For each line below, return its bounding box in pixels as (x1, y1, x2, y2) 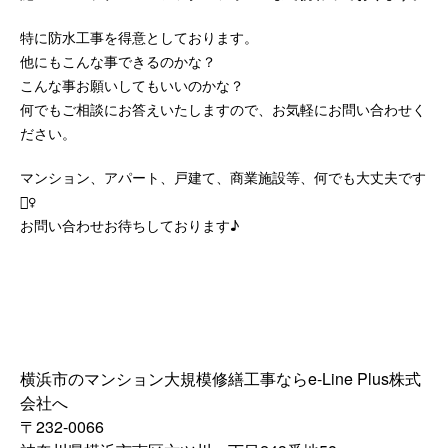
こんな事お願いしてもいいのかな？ (20, 75, 244, 95)
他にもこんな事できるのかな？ (20, 51, 216, 71)
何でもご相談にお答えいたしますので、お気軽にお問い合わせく (20, 99, 426, 119)
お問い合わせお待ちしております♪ (20, 215, 239, 235)
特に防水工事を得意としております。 (20, 27, 258, 47)
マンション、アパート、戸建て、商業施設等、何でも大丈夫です (20, 167, 426, 187)
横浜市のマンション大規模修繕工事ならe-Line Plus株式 (20, 367, 421, 390)
